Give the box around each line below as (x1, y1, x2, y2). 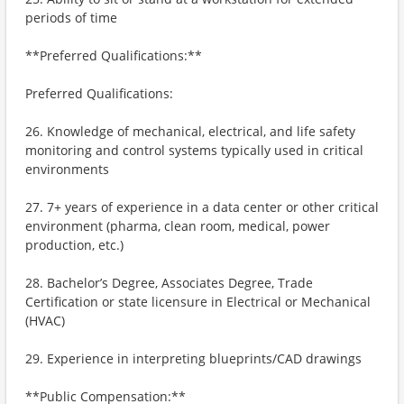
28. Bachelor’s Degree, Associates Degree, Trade (25, 274, 313, 291)
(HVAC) (25, 312, 65, 329)
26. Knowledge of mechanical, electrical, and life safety (25, 123, 355, 140)
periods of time (25, 9, 117, 26)
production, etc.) (25, 236, 124, 253)
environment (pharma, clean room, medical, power (25, 217, 330, 234)
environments (25, 161, 109, 178)
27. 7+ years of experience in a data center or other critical (25, 198, 379, 216)
